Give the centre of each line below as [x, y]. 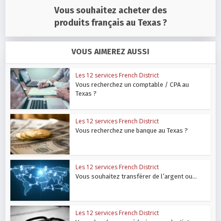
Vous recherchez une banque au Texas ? [132, 131]
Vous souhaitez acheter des [110, 11]
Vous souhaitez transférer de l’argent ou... [136, 176]
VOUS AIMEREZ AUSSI [110, 52]
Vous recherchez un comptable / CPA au [132, 85]
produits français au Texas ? [110, 23]
